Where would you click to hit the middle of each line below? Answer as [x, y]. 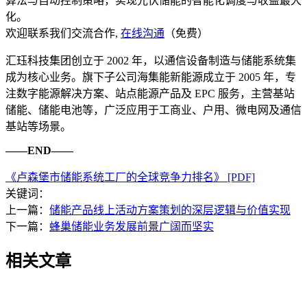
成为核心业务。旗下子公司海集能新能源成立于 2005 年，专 [151, 77]
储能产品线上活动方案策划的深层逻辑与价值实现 [170, 210]
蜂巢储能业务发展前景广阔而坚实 [132, 227]
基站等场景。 [38, 127]
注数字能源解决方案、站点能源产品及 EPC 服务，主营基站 [150, 94]
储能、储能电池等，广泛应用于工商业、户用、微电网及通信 [153, 110]
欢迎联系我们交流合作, [63, 34]
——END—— [39, 151]
